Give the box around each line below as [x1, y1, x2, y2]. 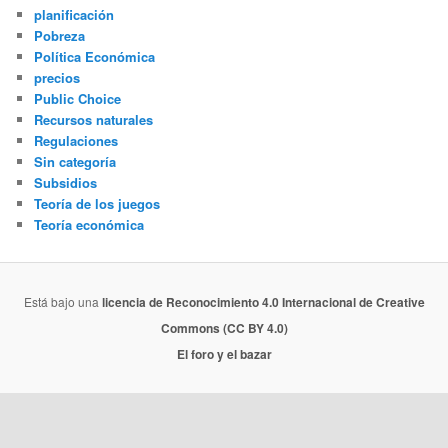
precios [34, 68, 81, 88]
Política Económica [34, 47, 156, 67]
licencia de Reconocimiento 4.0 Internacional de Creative [101, 293, 425, 312]
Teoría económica [34, 215, 145, 235]
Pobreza [34, 26, 86, 46]
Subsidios [34, 173, 98, 193]
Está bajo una [23, 293, 102, 311]
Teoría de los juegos [34, 194, 161, 214]
